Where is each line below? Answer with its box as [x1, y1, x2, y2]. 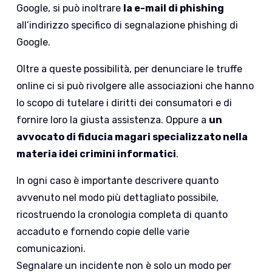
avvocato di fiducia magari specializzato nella [16, 131, 248, 143]
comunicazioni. [16, 243, 86, 255]
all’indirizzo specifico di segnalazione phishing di [16, 19, 239, 32]
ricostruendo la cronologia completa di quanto [16, 209, 228, 221]
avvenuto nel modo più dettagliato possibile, [16, 192, 219, 204]
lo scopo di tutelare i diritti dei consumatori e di [16, 97, 233, 109]
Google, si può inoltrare [16, 2, 124, 15]
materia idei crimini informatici [16, 148, 177, 160]
